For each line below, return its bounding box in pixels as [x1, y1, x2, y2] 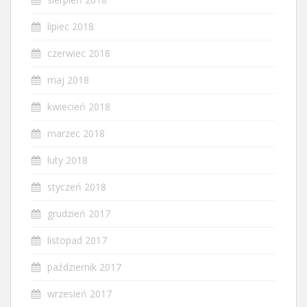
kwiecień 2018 [47, 99, 110, 113]
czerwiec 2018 [47, 46, 110, 60]
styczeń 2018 [47, 180, 106, 193]
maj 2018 [47, 73, 89, 86]
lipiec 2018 [47, 19, 94, 33]
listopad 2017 [47, 233, 107, 247]
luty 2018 [47, 153, 88, 167]
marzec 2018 [47, 126, 105, 140]
